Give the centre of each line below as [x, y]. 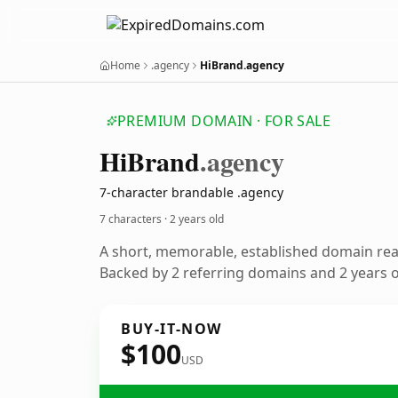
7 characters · [135, 219]
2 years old [197, 219]
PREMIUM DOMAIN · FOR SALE [224, 121]
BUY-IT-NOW [171, 329]
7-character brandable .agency [191, 192]
